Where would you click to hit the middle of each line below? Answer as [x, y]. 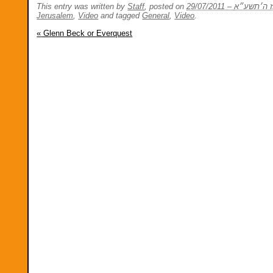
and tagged [120, 16]
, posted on [166, 7]
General [156, 16]
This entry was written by [82, 7]
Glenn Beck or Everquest [87, 33]
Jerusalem [55, 16]
